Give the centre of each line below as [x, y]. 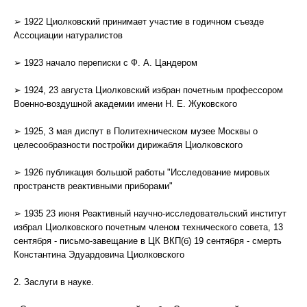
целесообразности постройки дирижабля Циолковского [128, 145]
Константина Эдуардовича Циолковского [99, 255]
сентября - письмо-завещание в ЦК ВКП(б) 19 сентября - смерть [148, 241]
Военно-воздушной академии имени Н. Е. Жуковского [125, 104]
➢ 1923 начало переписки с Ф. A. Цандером [106, 63]
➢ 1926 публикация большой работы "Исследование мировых [142, 172]
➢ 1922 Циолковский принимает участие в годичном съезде [139, 22]
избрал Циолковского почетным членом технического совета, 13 [148, 227]
